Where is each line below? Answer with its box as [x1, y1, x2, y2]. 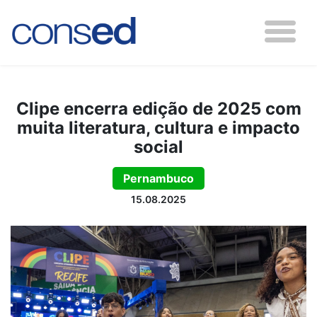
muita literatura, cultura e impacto [17, 117, 300, 138]
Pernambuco [123, 171, 194, 185]
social [134, 137, 183, 157]
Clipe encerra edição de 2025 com [16, 98, 301, 119]
